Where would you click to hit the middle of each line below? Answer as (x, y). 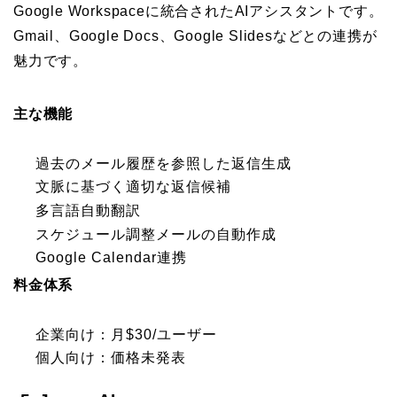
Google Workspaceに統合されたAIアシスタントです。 (198, 11)
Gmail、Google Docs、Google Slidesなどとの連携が (195, 35)
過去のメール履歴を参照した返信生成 (163, 163)
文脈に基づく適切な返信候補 (133, 187)
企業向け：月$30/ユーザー (126, 334)
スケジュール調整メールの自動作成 (156, 234)
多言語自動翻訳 (88, 210)
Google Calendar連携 (111, 258)
